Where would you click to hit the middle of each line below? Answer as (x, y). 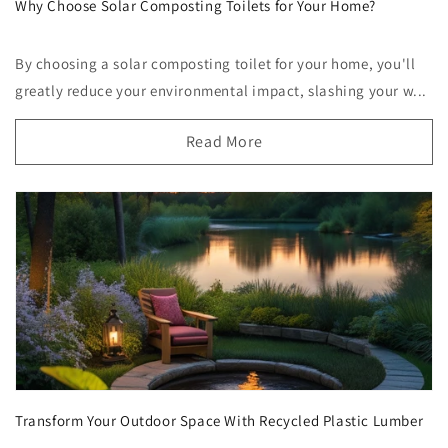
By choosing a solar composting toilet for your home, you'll (215, 63)
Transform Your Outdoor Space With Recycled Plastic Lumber (219, 420)
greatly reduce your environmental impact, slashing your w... (221, 90)
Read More (224, 141)
